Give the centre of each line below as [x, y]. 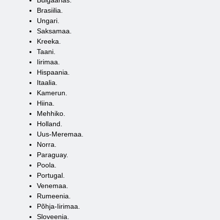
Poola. [47, 165]
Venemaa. [53, 186]
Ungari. [48, 21]
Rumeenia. [54, 196]
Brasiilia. [50, 10]
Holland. [50, 124]
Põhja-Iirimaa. [58, 206]
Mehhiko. [51, 113]
